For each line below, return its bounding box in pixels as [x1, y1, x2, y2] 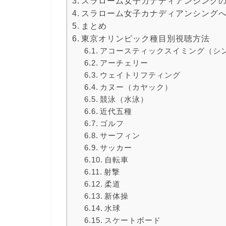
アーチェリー [99, 59, 148, 68]
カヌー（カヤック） [99, 83, 173, 92]
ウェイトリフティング [99, 71, 181, 80]
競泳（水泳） [99, 95, 148, 104]
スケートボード [104, 216, 161, 225]
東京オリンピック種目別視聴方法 [81, 34, 210, 43]
